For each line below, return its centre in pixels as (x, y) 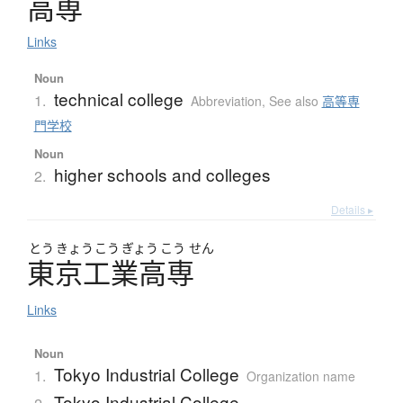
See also (295, 101)
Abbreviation (226, 101)
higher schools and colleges (162, 175)
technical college (118, 99)
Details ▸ (352, 210)
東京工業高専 (111, 273)
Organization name (300, 376)
